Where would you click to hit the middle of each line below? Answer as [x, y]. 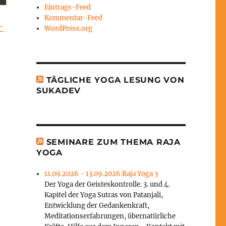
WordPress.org [69, 29]
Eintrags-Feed [68, 8]
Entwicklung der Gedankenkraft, [97, 206]
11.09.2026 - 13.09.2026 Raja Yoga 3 [101, 174]
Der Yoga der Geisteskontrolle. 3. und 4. [107, 185]
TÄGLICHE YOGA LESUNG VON [115, 80]
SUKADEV [59, 91]
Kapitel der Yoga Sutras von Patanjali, [104, 195]
